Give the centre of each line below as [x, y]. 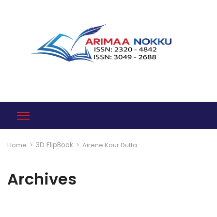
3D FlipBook [54, 145]
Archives [42, 179]
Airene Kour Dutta [110, 145]
